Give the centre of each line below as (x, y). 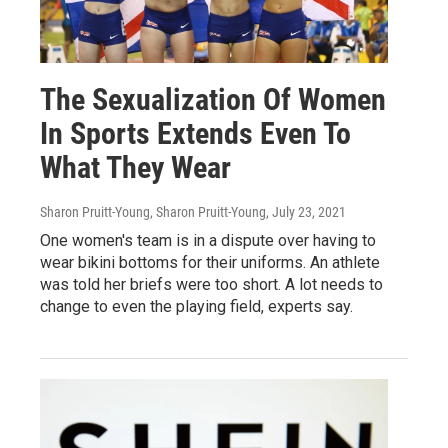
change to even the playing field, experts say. (196, 306)
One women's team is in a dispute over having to (208, 240)
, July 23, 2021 (306, 211)
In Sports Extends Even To (195, 133)
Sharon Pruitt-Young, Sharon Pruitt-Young (153, 211)
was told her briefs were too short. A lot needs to (211, 284)
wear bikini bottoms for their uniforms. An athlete (210, 262)
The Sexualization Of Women (213, 99)
